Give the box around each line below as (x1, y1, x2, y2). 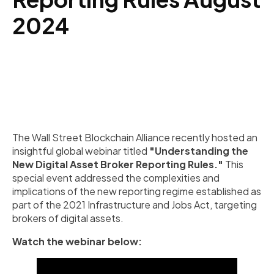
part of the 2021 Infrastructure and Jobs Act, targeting (12, 198, 257, 211)
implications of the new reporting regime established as (12, 185, 261, 198)
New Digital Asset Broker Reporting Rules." (12, 158, 223, 171)
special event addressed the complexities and (12, 171, 220, 184)
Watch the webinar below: (12, 235, 142, 248)
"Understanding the (149, 144, 248, 157)
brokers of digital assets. (12, 212, 124, 224)
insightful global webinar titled (12, 144, 149, 157)
